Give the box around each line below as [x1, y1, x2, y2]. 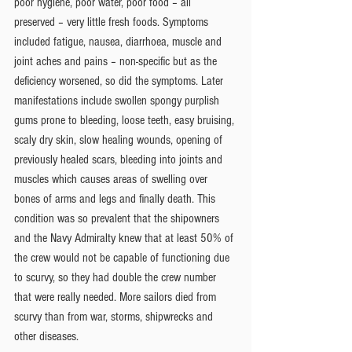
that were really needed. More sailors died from [14, 289, 219, 304]
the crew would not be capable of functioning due [14, 250, 233, 265]
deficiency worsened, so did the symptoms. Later [14, 73, 226, 88]
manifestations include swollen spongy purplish [14, 93, 222, 108]
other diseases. [14, 328, 79, 343]
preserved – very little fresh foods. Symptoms [14, 14, 211, 29]
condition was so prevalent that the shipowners [14, 211, 222, 225]
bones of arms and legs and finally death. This [14, 191, 218, 206]
